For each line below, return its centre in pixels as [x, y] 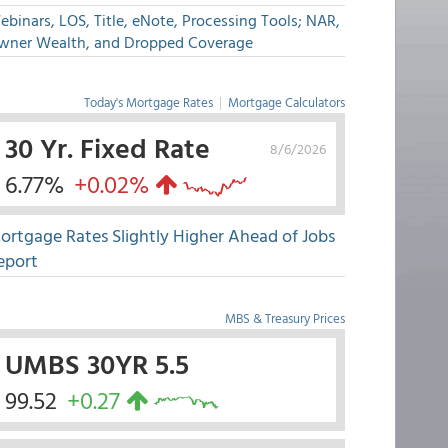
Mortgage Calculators [286, 102]
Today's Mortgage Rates [148, 102]
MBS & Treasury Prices [284, 318]
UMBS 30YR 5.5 [96, 363]
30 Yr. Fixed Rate [107, 147]
